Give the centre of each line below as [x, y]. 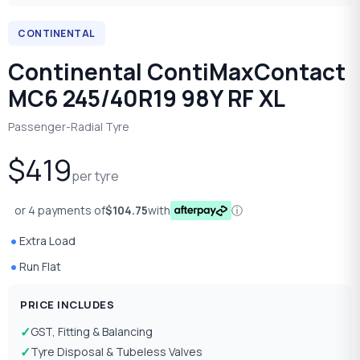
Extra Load [47, 240]
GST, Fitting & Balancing [92, 332]
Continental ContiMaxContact [177, 72]
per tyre [95, 176]
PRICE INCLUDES [67, 304]
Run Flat [40, 266]
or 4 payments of [60, 210]
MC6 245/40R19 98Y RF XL [147, 98]
